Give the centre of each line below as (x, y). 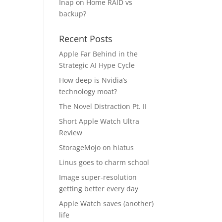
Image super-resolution (98, 177)
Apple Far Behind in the (99, 54)
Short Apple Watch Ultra (99, 121)
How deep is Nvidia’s (93, 80)
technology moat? (88, 91)
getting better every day (99, 189)
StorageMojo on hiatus (97, 147)
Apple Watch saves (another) (107, 203)
